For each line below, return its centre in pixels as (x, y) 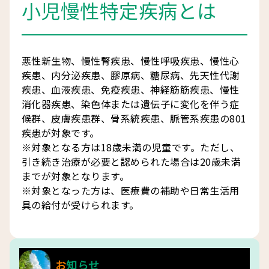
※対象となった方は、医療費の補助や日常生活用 (131, 191)
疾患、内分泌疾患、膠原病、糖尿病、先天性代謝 (131, 75)
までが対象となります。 (76, 176)
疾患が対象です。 (61, 133)
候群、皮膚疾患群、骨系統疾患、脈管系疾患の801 (134, 119)
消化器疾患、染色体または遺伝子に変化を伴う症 (131, 104)
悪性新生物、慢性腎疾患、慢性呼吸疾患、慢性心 (131, 61)
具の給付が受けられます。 (80, 205)
